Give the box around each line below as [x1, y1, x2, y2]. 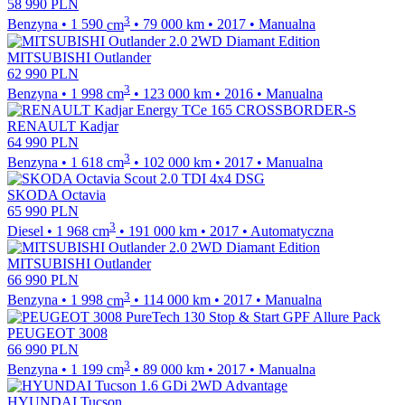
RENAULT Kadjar [7, 118, 118, 134]
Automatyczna [250, 223, 334, 240]
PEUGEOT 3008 [7, 325, 108, 341]
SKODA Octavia [7, 187, 106, 203]
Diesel [7, 223, 43, 240]
